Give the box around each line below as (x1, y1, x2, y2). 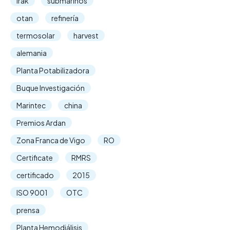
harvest (73, 31, 99, 40)
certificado (16, 170, 54, 180)
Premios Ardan (16, 118, 66, 127)
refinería (51, 13, 79, 23)
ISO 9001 (16, 188, 48, 197)
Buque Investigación (16, 83, 85, 92)
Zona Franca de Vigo (16, 136, 85, 145)
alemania (16, 48, 47, 57)
